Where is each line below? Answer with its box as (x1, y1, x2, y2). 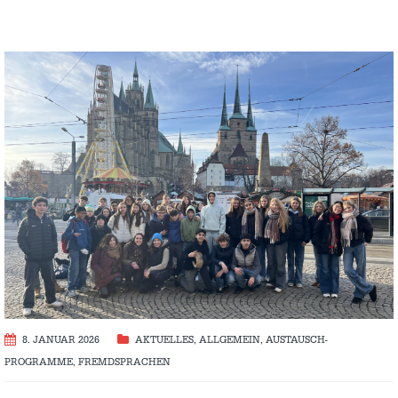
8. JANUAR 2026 (22, 333, 99, 346)
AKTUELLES (135, 333, 194, 346)
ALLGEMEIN (199, 333, 260, 346)
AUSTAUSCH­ (266, 333, 328, 346)
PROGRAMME (4, 355, 73, 369)
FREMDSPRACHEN (78, 355, 171, 369)
